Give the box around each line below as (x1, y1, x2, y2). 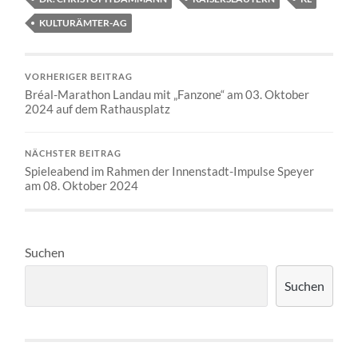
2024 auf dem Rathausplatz (25, 101, 171, 116)
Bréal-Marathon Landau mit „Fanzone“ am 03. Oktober (25, 86, 310, 101)
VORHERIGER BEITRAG (25, 71, 133, 82)
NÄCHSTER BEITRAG (25, 148, 122, 158)
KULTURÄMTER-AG (39, 16, 128, 29)
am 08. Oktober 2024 (25, 177, 139, 193)
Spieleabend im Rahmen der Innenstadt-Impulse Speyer (25, 163, 315, 178)
